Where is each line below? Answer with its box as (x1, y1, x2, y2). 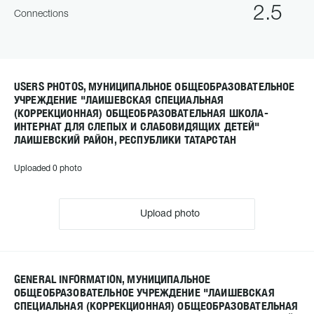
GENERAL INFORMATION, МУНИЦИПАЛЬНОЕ (14, 273, 211, 286)
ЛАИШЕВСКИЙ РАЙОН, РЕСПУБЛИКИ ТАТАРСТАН (14, 133, 237, 146)
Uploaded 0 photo (14, 165, 82, 172)
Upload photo (137, 210, 200, 219)
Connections (14, 9, 69, 19)
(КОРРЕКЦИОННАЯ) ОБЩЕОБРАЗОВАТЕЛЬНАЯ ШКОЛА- (14, 107, 268, 120)
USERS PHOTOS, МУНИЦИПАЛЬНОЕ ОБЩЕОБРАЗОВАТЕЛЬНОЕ (14, 80, 295, 93)
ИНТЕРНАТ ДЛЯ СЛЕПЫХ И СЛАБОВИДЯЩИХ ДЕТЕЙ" (14, 120, 260, 133)
